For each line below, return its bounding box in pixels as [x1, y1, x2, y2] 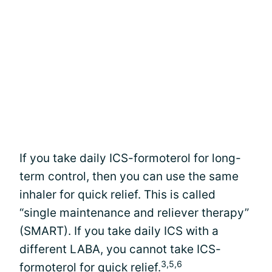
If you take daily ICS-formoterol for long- [19, 151, 241, 165]
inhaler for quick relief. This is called [19, 188, 216, 202]
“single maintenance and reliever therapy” [19, 206, 249, 220]
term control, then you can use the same [19, 169, 239, 183]
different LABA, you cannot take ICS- [19, 242, 221, 256]
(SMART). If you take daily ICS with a [19, 224, 219, 238]
